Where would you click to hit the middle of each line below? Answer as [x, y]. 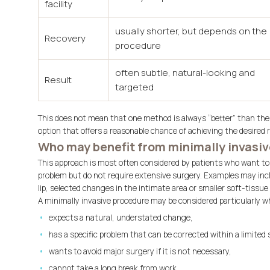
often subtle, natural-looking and [185, 73]
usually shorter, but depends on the [191, 31]
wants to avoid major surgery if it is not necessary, [140, 251]
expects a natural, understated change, [121, 218]
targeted [134, 87]
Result [58, 80]
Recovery [65, 38]
